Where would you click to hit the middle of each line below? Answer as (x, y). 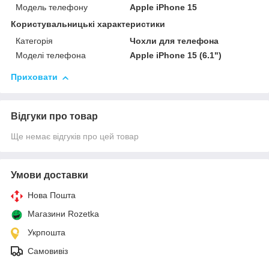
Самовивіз (48, 251)
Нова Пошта (52, 195)
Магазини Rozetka (63, 214)
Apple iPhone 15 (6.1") (176, 56)
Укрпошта (47, 233)
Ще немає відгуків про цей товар (75, 137)
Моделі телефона (51, 56)
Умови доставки (50, 175)
